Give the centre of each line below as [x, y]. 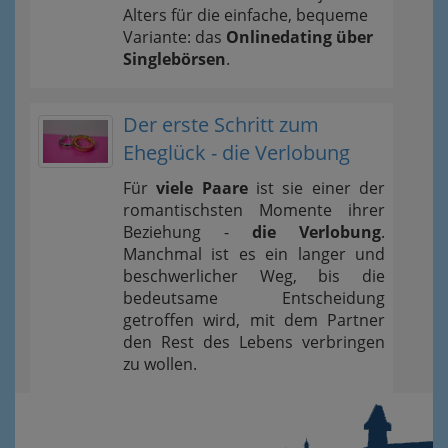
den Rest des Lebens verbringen [254, 341]
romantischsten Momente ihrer [254, 209]
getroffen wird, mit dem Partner [254, 319]
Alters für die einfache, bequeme [245, 14]
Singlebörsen [174, 58]
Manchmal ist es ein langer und [254, 253]
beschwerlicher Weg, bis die [254, 275]
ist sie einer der [316, 187]
